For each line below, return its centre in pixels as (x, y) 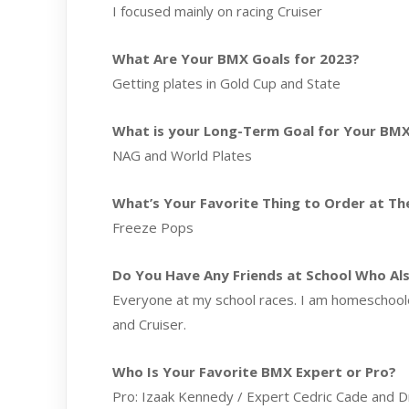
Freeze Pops (153, 228)
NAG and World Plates (182, 156)
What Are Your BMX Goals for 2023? (236, 59)
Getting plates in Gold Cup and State (226, 84)
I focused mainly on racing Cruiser (217, 11)
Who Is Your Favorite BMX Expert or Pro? (254, 372)
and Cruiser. (149, 325)
